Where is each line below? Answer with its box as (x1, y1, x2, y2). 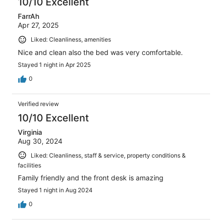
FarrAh (18, 11, 39, 20)
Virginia (18, 127, 42, 136)
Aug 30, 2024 (18, 136, 62, 145)
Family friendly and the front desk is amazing (18, 173, 164, 182)
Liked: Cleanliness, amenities (31, 35, 111, 43)
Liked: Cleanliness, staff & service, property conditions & (31, 151, 186, 159)
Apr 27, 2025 (18, 20, 59, 29)
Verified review (18, 100, 59, 108)
